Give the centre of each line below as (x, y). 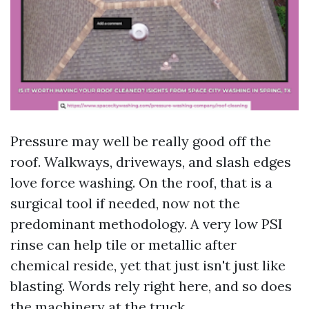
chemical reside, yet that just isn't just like (148, 265)
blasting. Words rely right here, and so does (151, 286)
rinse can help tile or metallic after (123, 245)
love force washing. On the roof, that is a (141, 182)
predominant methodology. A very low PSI (147, 224)
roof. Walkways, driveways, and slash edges (151, 162)
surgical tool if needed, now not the (125, 203)
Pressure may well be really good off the (141, 141)
